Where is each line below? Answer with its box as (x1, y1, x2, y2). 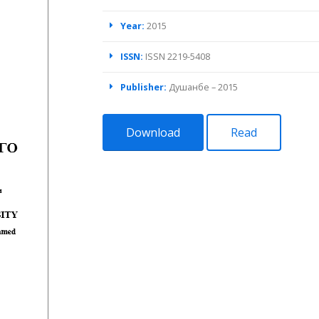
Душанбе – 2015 (169, 81, 238, 93)
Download (126, 125, 180, 140)
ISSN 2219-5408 (145, 51, 210, 63)
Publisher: (120, 81, 169, 93)
